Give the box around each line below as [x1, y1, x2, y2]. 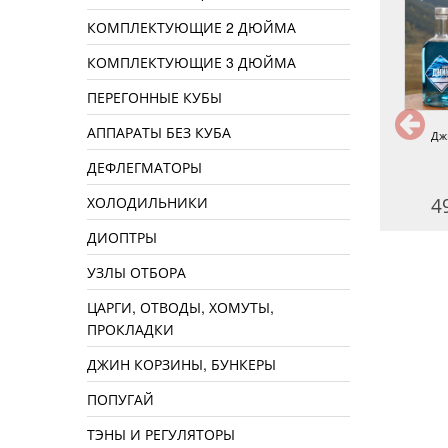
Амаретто [47, 128, 98, 143]
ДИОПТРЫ [87, 227, 157, 248]
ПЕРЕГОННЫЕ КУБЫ [87, 87, 222, 108]
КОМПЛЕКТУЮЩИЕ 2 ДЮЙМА [87, 17, 296, 38]
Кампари [246, 128, 295, 143]
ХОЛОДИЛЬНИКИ [87, 192, 208, 213]
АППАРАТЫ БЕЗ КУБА [87, 122, 231, 143]
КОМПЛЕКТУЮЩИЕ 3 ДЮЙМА [87, 52, 296, 73]
